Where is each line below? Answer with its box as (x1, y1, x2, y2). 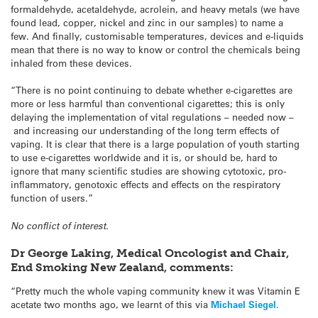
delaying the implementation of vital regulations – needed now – (11, 111, 294, 124)
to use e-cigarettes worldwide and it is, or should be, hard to (11, 151, 278, 164)
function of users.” (11, 192, 93, 204)
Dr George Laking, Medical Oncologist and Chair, (11, 246, 289, 260)
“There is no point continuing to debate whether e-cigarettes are (11, 84, 292, 97)
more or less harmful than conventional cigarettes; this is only (11, 97, 285, 110)
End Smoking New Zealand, (11, 260, 170, 274)
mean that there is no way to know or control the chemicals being (11, 43, 300, 56)
